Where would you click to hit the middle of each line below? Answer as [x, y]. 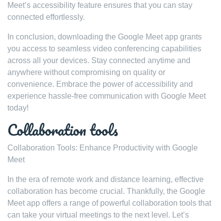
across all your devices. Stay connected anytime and [99, 60]
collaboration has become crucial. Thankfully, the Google [106, 191]
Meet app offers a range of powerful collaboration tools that [109, 203]
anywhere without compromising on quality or [86, 72]
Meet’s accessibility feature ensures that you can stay [100, 5]
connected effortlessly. [46, 17]
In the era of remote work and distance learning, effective [106, 179]
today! [18, 108]
